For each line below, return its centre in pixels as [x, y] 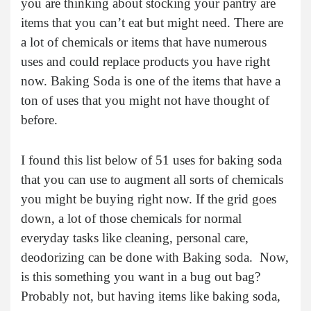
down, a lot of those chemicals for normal [131, 218]
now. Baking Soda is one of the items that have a [151, 81]
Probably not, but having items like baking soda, [151, 296]
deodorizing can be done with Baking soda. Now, [155, 257]
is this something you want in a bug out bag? [141, 276]
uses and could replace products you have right [145, 61]
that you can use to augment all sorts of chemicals [152, 179]
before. [39, 119]
